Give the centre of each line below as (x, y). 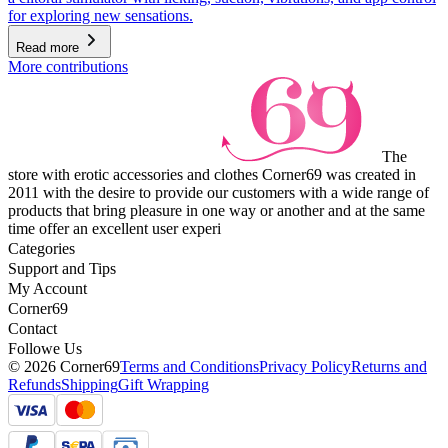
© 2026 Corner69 (64, 367)
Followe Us (45, 349)
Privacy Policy (305, 367)
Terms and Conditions (189, 367)
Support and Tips (62, 269)
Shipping (89, 385)
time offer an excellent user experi (114, 229)
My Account (47, 289)
